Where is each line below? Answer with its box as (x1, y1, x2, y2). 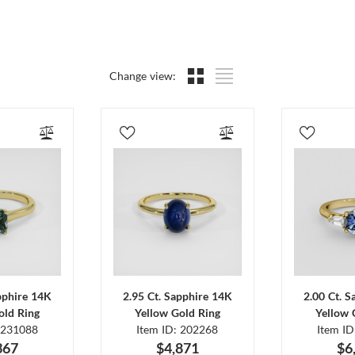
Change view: (109, 68, 176, 82)
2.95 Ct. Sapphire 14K (122, 289, 232, 303)
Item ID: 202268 (136, 323, 219, 337)
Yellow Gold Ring (134, 306, 220, 320)
